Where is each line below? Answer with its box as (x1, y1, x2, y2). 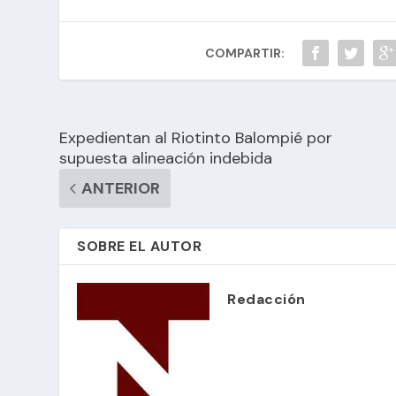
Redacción (227, 289, 306, 308)
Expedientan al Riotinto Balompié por (59, 126, 333, 148)
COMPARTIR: (205, 44, 286, 61)
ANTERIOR (81, 177, 161, 199)
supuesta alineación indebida (59, 147, 273, 169)
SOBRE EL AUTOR (77, 236, 202, 255)
